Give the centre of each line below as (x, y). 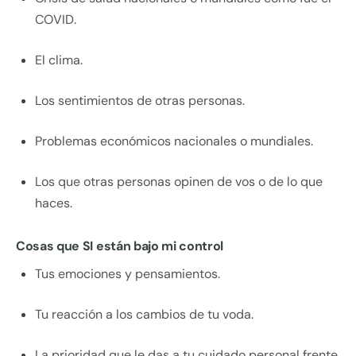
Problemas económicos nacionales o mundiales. (174, 141)
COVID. (56, 20)
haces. (54, 203)
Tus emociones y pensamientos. (128, 274)
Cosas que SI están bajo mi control (120, 246)
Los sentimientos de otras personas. (140, 101)
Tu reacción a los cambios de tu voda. (144, 315)
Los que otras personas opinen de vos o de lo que (179, 182)
